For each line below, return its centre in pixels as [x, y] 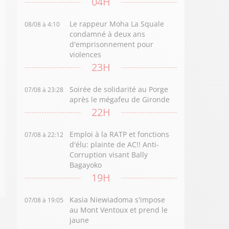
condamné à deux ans [108, 34]
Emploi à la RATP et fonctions [120, 134]
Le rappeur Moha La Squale [117, 24]
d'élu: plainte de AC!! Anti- [114, 144]
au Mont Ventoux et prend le [119, 210]
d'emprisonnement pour [112, 44]
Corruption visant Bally [109, 155]
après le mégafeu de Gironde [120, 99]
